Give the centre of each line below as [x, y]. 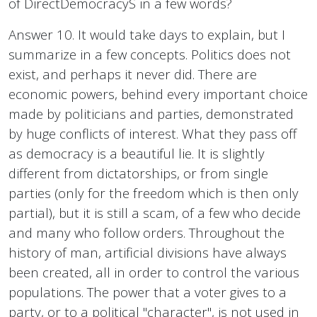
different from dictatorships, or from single [138, 173]
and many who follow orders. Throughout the [146, 233]
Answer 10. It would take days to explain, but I [147, 35]
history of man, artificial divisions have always [148, 253]
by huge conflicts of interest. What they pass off [152, 134]
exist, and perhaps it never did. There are [133, 74]
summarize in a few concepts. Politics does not [150, 54]
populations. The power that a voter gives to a [148, 292]
